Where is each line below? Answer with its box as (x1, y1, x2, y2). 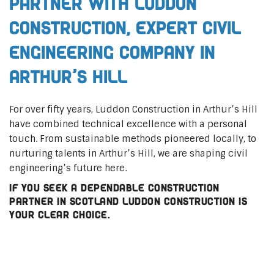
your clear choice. (9, 209, 110, 221)
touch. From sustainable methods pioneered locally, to (9, 132, 256, 145)
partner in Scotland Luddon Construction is (9, 195, 247, 207)
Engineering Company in (9, 42, 215, 63)
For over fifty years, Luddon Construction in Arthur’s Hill (9, 103, 257, 116)
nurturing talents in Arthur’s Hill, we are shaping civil (9, 147, 248, 160)
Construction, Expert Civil (9, 18, 241, 39)
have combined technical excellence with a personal (9, 117, 247, 130)
